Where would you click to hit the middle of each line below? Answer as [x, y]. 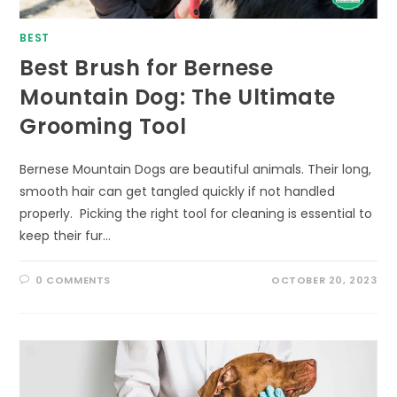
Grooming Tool [103, 127]
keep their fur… [66, 236]
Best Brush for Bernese [147, 68]
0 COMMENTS [74, 280]
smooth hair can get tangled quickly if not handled [178, 192]
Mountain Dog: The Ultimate [178, 97]
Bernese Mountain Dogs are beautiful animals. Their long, [196, 170]
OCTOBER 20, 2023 [324, 280]
